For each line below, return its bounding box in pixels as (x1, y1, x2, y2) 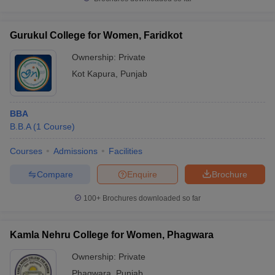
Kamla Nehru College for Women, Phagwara (10, 230, 214, 240)
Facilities (109, 146, 142, 156)
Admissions (53, 146, 98, 156)
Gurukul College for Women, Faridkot (10, 30, 182, 41)
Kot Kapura (72, 69, 115, 79)
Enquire (127, 169, 157, 179)
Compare (36, 169, 73, 179)
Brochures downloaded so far (101, 194, 201, 203)
